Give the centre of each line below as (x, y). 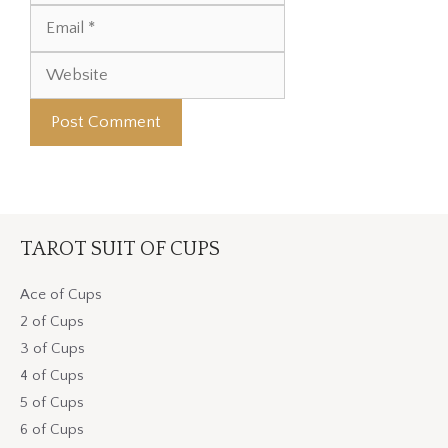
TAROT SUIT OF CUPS (120, 249)
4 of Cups (52, 376)
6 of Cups (52, 430)
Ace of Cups (61, 295)
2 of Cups (52, 322)
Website (315, 15)
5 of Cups (52, 403)
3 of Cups (52, 349)
